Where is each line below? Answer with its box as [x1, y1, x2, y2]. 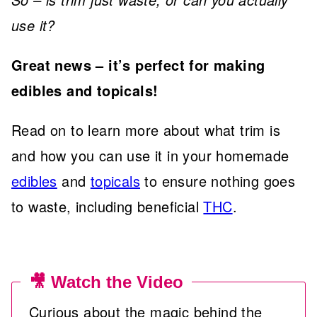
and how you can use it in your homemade [11, 145, 289, 166]
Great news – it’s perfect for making [11, 54, 265, 75]
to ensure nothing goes [140, 171, 296, 191]
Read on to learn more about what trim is [11, 120, 280, 140]
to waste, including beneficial [11, 196, 204, 217]
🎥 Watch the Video [29, 272, 183, 292]
